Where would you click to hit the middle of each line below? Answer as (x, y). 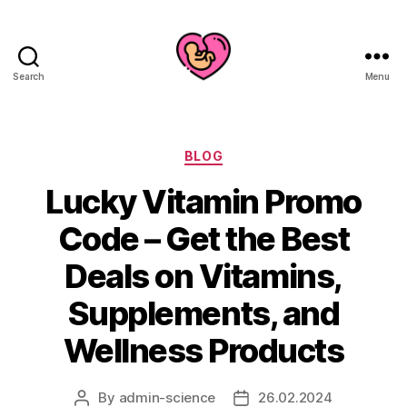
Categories (243, 152)
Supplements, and (203, 313)
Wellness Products (203, 350)
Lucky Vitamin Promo (203, 201)
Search (29, 76)
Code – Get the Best (203, 238)
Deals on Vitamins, (203, 276)
